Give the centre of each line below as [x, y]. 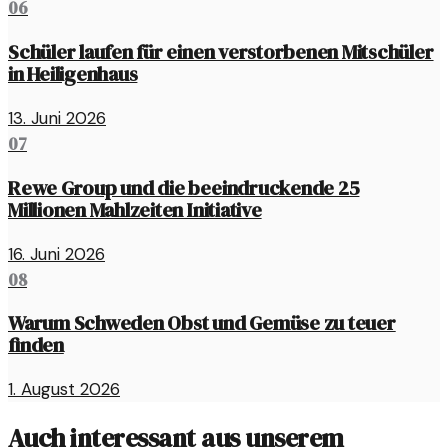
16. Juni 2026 [56, 253]
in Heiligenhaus [73, 73]
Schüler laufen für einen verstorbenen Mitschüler [221, 51]
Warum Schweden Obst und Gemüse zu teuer [202, 323]
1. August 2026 [64, 389]
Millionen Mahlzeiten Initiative [135, 209]
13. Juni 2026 [57, 117]
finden [36, 345]
